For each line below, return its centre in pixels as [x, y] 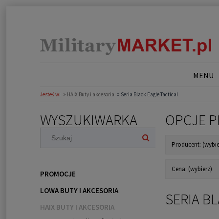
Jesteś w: [50, 95]
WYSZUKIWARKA [88, 120]
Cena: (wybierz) [192, 169]
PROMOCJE [58, 174]
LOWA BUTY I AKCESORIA [79, 191]
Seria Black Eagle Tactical [149, 95]
